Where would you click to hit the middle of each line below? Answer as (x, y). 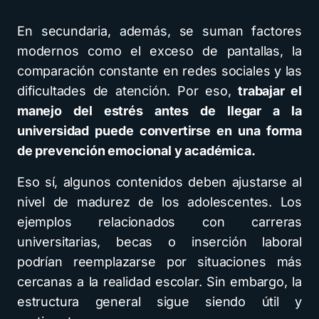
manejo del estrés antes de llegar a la (159, 110)
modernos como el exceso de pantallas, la (159, 51)
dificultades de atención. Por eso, (128, 90)
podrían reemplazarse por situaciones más (159, 261)
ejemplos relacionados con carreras (159, 221)
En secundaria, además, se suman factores (159, 31)
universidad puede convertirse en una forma (159, 130)
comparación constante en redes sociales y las (159, 70)
